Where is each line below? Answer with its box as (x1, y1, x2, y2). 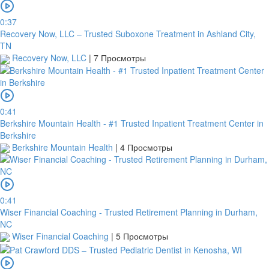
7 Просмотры (94, 52, 146, 64)
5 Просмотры (116, 230, 168, 243)
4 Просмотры (120, 141, 172, 153)
